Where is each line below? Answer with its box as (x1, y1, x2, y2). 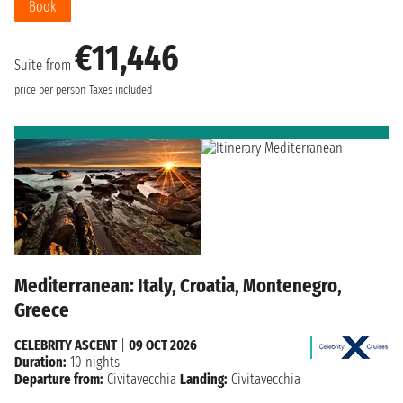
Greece (14, 298, 69, 323)
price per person (14, 82, 85, 97)
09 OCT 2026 (129, 336, 197, 354)
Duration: (14, 354, 67, 372)
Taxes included (89, 82, 152, 97)
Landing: (180, 371, 228, 389)
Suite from (14, 56, 75, 74)
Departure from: (14, 371, 103, 389)
